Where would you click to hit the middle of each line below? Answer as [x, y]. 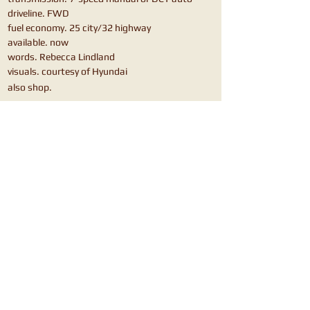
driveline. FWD [39, 13]
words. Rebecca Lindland [61, 57]
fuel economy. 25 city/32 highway [79, 28]
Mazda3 [56, 135]
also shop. [30, 87]
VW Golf [158, 108]
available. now [38, 42]
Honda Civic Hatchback [56, 108]
